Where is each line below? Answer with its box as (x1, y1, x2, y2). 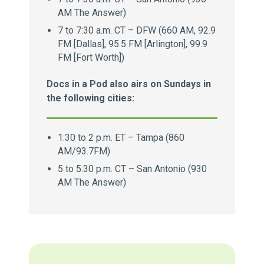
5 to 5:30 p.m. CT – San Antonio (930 (58, 163, 207, 174)
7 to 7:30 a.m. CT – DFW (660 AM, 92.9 (58, 25, 216, 36)
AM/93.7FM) (58, 146, 111, 157)
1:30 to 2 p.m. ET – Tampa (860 (58, 132, 185, 143)
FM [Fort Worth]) (58, 52, 125, 63)
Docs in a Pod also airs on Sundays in (46, 78, 211, 90)
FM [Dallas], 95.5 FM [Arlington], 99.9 (58, 38, 208, 49)
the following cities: (46, 93, 134, 104)
